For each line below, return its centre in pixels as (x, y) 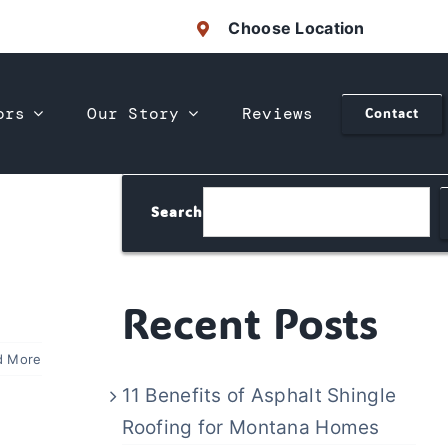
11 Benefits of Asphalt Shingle (259, 396)
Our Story (133, 113)
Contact (391, 113)
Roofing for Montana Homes (250, 428)
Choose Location (296, 28)
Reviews (277, 113)
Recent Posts (249, 322)
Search (176, 212)
